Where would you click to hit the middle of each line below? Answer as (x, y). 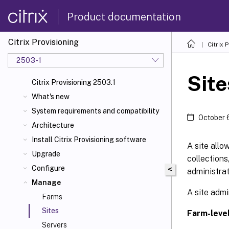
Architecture (53, 125)
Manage (46, 182)
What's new (51, 97)
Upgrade (46, 154)
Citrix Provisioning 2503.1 (74, 82)
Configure (48, 168)
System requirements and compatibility (95, 111)
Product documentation (124, 17)
